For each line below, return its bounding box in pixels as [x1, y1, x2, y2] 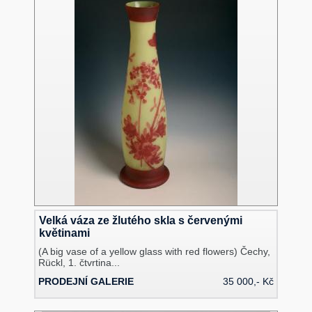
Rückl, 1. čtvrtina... [38, 256, 120, 268]
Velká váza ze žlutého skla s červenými [38, 214, 242, 226]
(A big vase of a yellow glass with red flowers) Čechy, [38, 245, 271, 257]
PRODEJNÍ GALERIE [38, 275, 134, 287]
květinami [38, 226, 90, 239]
